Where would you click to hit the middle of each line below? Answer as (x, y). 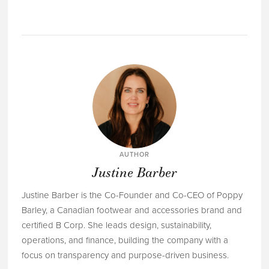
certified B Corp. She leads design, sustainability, (116, 225)
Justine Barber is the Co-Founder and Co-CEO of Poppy (132, 195)
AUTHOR (134, 154)
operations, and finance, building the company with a (125, 240)
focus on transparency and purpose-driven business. (125, 255)
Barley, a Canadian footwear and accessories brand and (131, 210)
